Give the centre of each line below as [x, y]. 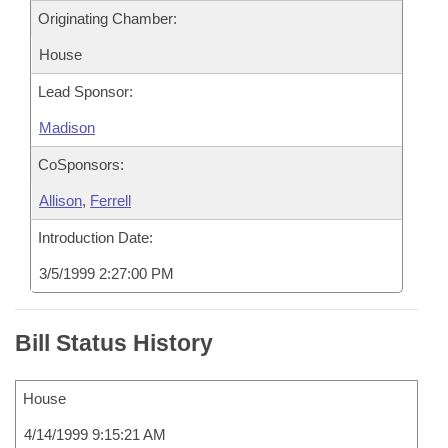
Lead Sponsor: [85, 91]
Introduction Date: [95, 237]
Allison [60, 200]
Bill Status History [114, 343]
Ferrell [110, 200]
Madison [67, 127]
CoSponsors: [81, 164]
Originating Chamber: [107, 18]
